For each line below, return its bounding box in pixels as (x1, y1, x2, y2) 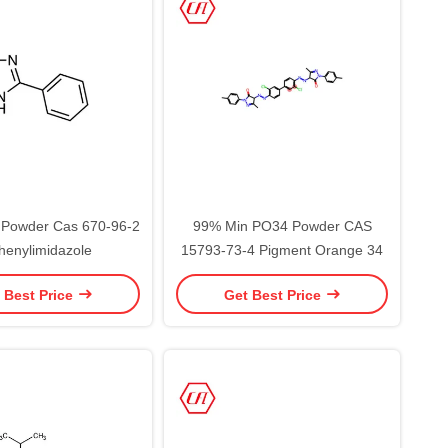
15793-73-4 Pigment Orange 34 (181, 242, 383, 258)
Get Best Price (223, 286, 325, 303)
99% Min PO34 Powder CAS (192, 218, 372, 234)
